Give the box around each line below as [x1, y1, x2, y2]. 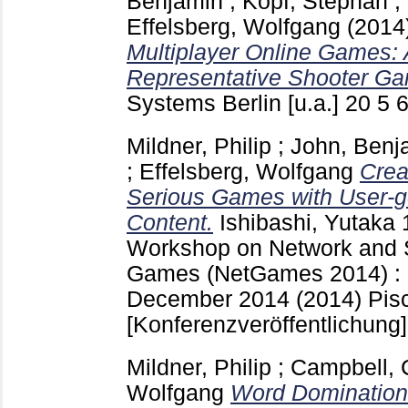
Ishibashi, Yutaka [219, 210, 395, 236]
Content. [127, 210, 213, 236]
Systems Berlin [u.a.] [127, 91, 345, 117]
